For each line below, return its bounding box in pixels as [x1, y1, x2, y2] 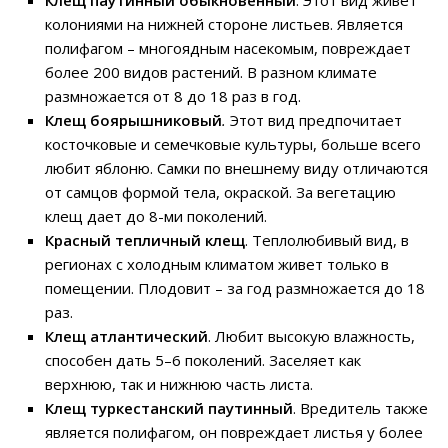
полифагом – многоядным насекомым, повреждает [45, 37, 411, 58]
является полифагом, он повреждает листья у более [45, 421, 423, 442]
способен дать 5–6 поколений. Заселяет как [45, 349, 361, 370]
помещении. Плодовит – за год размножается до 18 [45, 277, 425, 298]
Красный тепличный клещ [45, 229, 245, 250]
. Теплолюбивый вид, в [245, 229, 409, 250]
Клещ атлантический [45, 325, 208, 346]
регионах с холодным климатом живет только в [45, 253, 389, 274]
